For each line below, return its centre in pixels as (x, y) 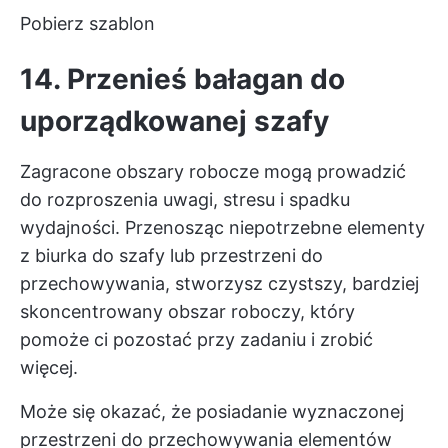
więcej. (49, 367)
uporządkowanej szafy (174, 120)
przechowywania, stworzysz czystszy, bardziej (219, 283)
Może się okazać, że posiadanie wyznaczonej (212, 411)
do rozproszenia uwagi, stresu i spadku (185, 199)
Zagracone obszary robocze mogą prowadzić (213, 171)
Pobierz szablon (87, 23)
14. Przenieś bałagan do (182, 78)
